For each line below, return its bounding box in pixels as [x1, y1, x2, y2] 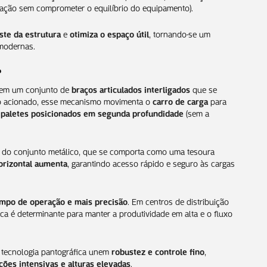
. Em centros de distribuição [128, 194, 229, 207]
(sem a [184, 105, 209, 119]
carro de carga [153, 94, 208, 107]
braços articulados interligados [72, 82, 190, 95]
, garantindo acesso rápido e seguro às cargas [67, 156, 235, 169]
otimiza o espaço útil [70, 26, 149, 40]
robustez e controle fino [111, 244, 204, 257]
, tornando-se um [149, 26, 210, 40]
